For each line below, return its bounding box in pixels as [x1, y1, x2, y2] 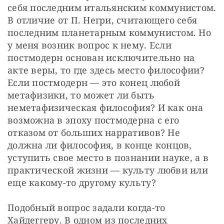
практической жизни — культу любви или [7, 163, 208, 176]
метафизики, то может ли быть [7, 88, 155, 101]
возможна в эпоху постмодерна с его [7, 113, 179, 126]
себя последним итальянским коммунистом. [7, 1, 216, 13]
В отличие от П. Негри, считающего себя [7, 13, 197, 26]
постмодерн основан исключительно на [7, 51, 195, 63]
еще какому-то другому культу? [7, 176, 156, 188]
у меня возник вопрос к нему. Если [7, 38, 171, 51]
